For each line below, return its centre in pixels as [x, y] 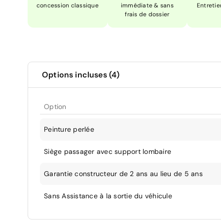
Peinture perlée [69, 129]
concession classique [67, 5]
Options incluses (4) [81, 74]
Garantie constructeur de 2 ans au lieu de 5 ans [123, 173]
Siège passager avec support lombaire [108, 151]
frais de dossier [147, 14]
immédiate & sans [147, 5]
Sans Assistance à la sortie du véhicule [108, 196]
